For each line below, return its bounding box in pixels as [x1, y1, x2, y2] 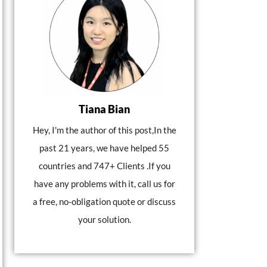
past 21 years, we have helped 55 [39, 142, 169, 153]
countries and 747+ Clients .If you [38, 160, 170, 171]
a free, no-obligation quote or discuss [33, 196, 176, 207]
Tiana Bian [79, 103, 130, 116]
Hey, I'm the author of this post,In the [32, 125, 176, 135]
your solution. [77, 214, 131, 225]
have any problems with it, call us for [33, 178, 175, 189]
